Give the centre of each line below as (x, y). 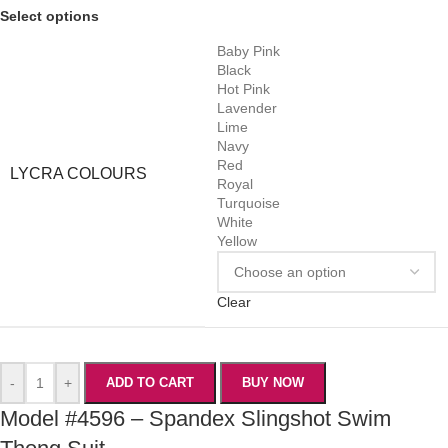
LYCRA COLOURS (78, 174)
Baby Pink (248, 51)
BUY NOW (273, 383)
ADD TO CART (150, 383)
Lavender (247, 108)
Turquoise (248, 203)
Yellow (237, 241)
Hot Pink (243, 89)
